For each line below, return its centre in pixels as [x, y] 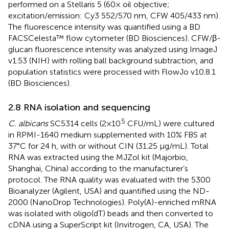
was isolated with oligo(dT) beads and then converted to [111, 213]
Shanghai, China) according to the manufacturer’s [98, 168]
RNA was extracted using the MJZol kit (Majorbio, [98, 157]
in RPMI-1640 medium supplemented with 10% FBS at [108, 134]
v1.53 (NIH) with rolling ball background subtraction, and [111, 60]
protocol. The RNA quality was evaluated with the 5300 [109, 179]
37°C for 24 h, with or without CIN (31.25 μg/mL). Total [108, 146]
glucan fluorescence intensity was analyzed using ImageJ [113, 49]
